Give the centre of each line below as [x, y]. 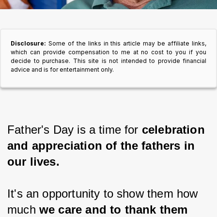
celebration [175, 130]
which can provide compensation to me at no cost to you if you [108, 52]
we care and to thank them [115, 209]
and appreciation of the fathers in [103, 146]
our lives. [33, 162]
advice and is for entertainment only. [62, 70]
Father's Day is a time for [75, 130]
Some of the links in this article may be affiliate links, [127, 43]
